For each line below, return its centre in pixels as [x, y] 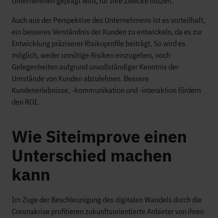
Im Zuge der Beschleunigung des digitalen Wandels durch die [107, 200]
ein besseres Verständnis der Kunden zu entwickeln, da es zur [107, 32]
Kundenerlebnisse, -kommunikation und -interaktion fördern [106, 90]
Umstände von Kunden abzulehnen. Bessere [80, 78]
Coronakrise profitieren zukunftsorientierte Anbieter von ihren [108, 211]
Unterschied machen [92, 155]
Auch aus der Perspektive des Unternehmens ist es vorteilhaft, [109, 20]
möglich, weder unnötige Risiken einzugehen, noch [91, 55]
